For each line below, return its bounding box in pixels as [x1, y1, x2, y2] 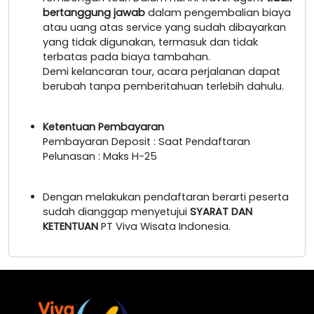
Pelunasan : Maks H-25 [43, 149, 157, 163]
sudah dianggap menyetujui [43, 204, 190, 219]
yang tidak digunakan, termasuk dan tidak [43, 34, 258, 49]
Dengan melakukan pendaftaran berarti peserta [43, 189, 289, 204]
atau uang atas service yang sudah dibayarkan [43, 20, 286, 34]
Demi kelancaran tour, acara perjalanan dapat [43, 64, 280, 78]
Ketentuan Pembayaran [43, 119, 164, 134]
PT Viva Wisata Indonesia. [98, 219, 231, 233]
